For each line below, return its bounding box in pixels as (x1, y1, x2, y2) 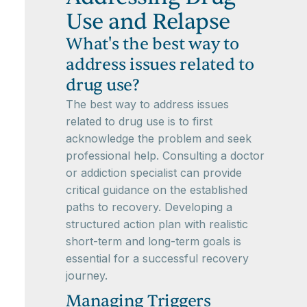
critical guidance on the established (66, 183, 247, 197)
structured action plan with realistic (66, 217, 248, 232)
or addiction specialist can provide (66, 166, 242, 180)
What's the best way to (66, 34, 239, 56)
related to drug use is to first (66, 114, 212, 129)
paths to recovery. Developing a (66, 200, 232, 214)
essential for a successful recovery (66, 251, 249, 266)
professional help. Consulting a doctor (66, 149, 265, 163)
